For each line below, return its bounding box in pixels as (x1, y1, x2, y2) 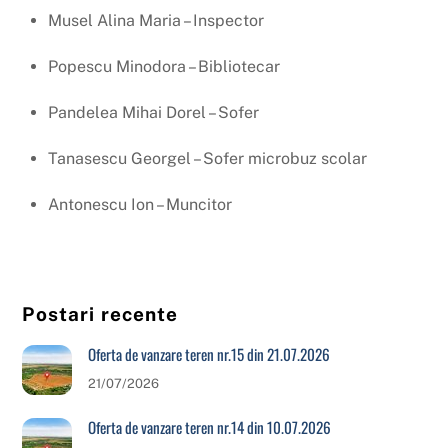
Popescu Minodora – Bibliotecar (48, 57, 280, 77)
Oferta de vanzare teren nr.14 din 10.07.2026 (87, 416, 331, 439)
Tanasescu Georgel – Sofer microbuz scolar (48, 148, 367, 168)
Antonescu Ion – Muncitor (48, 194, 236, 214)
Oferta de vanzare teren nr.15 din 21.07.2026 (87, 343, 330, 366)
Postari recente (22, 303, 179, 326)
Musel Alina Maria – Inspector (48, 11, 264, 31)
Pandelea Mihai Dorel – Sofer (48, 102, 263, 122)
